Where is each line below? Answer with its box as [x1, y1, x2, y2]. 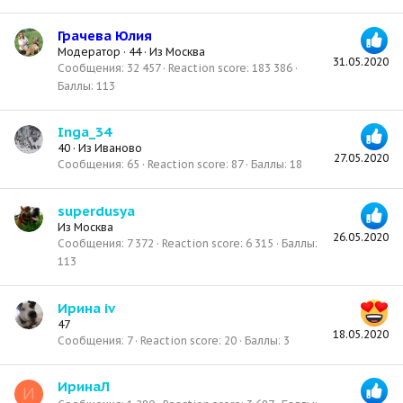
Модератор [58, 44, 121, 58]
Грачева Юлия [58, 26, 152, 44]
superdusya [58, 201, 135, 219]
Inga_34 [58, 123, 112, 141]
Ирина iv [58, 299, 115, 317]
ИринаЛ [58, 378, 110, 396]
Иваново [94, 141, 142, 156]
